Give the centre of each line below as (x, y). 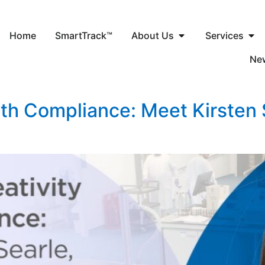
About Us (152, 35)
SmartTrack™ (83, 35)
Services (224, 35)
